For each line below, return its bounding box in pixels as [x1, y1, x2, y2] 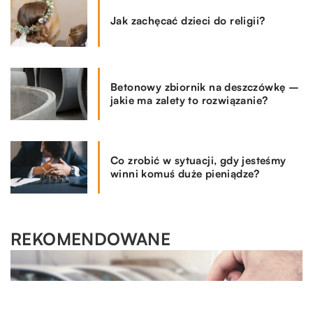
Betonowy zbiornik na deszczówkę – [110, 80, 300, 94]
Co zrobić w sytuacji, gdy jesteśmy [110, 154, 286, 168]
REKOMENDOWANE [10, 228, 171, 249]
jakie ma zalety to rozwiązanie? [110, 94, 268, 108]
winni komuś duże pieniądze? [110, 167, 260, 181]
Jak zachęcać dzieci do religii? [110, 13, 265, 27]
